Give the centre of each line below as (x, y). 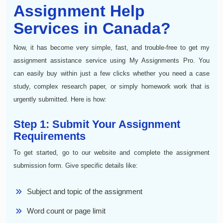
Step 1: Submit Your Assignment (97, 124)
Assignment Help (79, 11)
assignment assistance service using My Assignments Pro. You (111, 60)
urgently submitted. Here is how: (60, 99)
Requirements (50, 136)
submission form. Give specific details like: (76, 165)
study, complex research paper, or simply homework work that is (111, 86)
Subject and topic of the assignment (85, 191)
